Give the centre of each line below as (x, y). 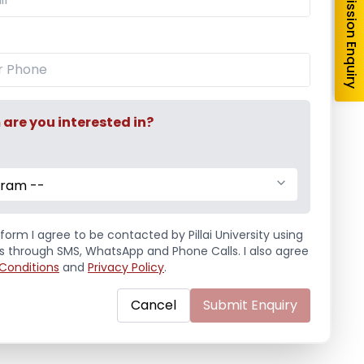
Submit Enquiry (250, 305)
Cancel (154, 305)
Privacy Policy (126, 267)
